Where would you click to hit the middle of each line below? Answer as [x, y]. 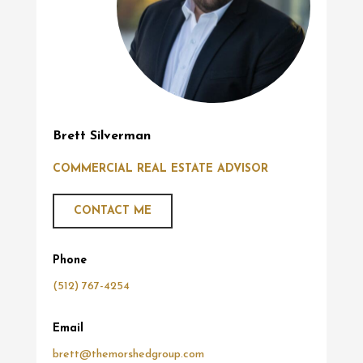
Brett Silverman [101, 137]
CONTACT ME [112, 211]
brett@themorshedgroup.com [128, 355]
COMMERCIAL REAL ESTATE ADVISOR [160, 169]
